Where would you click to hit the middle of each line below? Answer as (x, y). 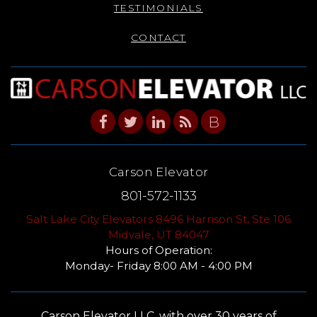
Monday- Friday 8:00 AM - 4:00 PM (158, 266)
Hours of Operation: (158, 250)
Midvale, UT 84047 (158, 235)
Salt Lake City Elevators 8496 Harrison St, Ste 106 (158, 219)
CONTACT (158, 37)
